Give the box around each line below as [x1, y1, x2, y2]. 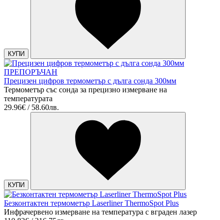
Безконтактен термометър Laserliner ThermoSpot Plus [4, 199, 179, 208]
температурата [4, 94, 53, 103]
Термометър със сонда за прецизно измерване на [4, 85, 167, 94]
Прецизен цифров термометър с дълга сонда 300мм [4, 77, 176, 85]
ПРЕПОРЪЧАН [4, 68, 57, 77]
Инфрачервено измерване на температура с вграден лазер [4, 208, 197, 217]
